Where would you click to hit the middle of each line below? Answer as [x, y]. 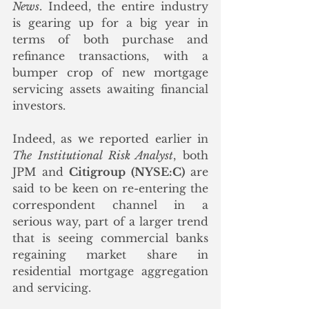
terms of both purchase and [110, 39]
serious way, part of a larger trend [110, 221]
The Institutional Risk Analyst [93, 155]
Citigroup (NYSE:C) [127, 171]
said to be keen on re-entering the [110, 188]
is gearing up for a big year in [110, 22]
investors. [39, 105]
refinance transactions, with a [110, 56]
